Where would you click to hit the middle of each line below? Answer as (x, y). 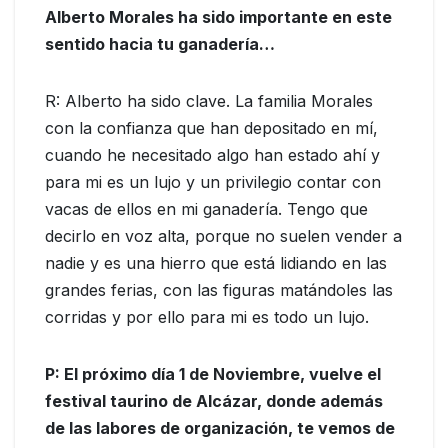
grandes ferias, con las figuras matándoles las (219, 290)
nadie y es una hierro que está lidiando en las (216, 263)
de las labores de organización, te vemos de (220, 428)
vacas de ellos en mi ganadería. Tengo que (206, 209)
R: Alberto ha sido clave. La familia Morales (209, 101)
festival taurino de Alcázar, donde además (214, 401)
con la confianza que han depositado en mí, (211, 128)
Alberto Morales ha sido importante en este (218, 17)
